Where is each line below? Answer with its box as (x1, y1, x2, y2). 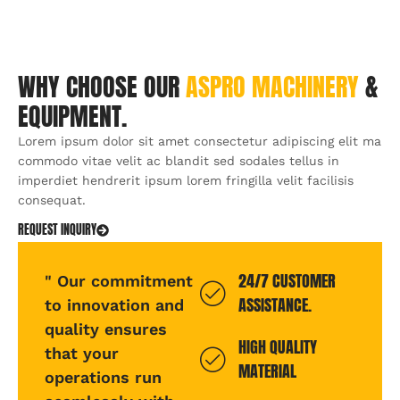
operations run (45, 368, 162, 387)
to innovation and (45, 296, 184, 315)
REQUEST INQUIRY (18, 221, 96, 240)
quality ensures (45, 320, 167, 339)
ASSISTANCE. (237, 293, 312, 318)
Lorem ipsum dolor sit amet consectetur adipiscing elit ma (18, 133, 381, 148)
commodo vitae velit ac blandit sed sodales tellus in (18, 153, 339, 168)
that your (45, 344, 119, 363)
